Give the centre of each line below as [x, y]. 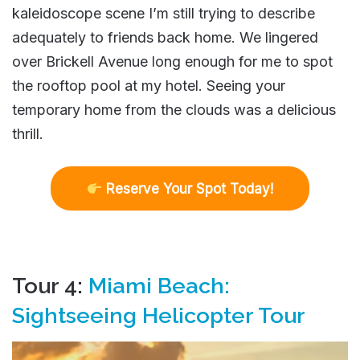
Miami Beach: [159, 286]
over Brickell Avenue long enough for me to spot [172, 62]
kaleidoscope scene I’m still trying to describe [164, 14]
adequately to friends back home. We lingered [165, 38]
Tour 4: [50, 286]
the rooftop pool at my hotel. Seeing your [149, 86]
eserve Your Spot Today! [194, 189]
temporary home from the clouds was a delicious [174, 110]
